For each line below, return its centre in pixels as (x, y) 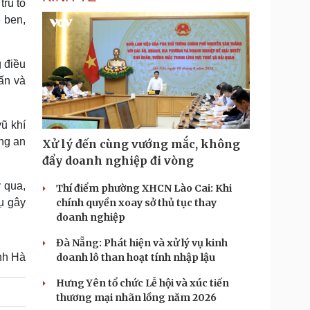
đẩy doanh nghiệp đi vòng (118, 161)
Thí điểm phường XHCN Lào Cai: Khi (144, 188)
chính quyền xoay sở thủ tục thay (136, 203)
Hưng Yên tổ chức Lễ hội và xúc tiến (143, 283)
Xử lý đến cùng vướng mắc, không (141, 144)
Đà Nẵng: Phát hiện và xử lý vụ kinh (142, 243)
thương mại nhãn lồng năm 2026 (136, 298)
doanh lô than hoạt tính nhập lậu (136, 257)
